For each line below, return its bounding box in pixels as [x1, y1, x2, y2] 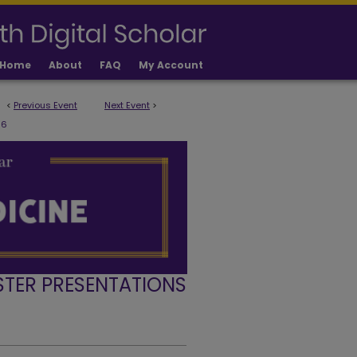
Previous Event [14, 99, 77, 112]
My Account [139, 58, 203, 72]
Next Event [104, 99, 150, 112]
